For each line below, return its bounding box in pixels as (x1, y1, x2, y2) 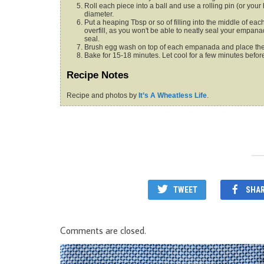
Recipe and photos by (72, 91, 138, 100)
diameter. (84, 10, 114, 19)
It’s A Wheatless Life (138, 91, 207, 100)
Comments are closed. (60, 224, 146, 236)
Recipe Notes (67, 69, 128, 81)
